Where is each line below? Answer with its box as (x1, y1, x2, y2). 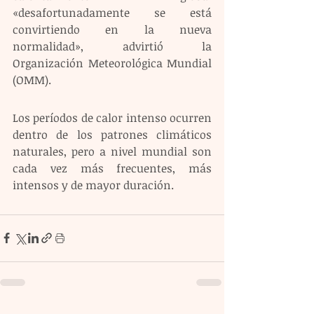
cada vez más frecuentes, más (13, 160, 212, 176)
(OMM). (13, 71, 51, 88)
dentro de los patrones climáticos (13, 126, 212, 142)
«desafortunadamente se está (13, 4, 212, 20)
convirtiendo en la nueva (13, 21, 212, 37)
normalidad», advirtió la (13, 38, 212, 54)
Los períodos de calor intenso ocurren (13, 109, 212, 125)
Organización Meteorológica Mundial (13, 55, 212, 71)
